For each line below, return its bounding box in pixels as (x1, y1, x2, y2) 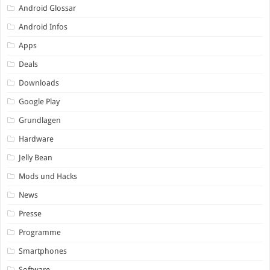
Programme (19, 227, 61, 237)
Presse (19, 209, 42, 218)
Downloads (19, 78, 60, 87)
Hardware (19, 134, 54, 143)
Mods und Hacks (19, 171, 78, 181)
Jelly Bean (19, 152, 53, 162)
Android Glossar (19, 3, 77, 13)
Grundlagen (19, 115, 61, 125)
